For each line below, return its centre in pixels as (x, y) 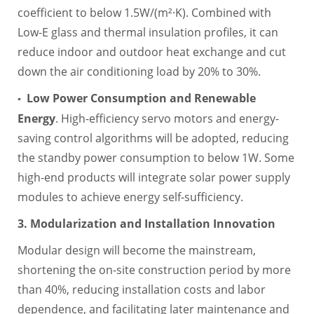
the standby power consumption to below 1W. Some (156, 157)
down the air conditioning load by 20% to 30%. (139, 71)
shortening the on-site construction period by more (154, 269)
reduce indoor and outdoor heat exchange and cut (151, 52)
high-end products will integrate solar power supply (153, 177)
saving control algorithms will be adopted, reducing (153, 138)
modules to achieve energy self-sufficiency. (130, 197)
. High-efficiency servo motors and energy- (167, 118)
